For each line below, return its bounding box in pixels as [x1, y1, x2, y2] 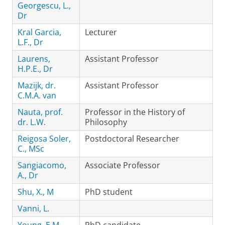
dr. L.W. [18, 117, 46, 128]
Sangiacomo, [18, 160, 66, 171]
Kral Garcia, [18, 27, 61, 38]
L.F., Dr [18, 37, 43, 48]
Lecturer [85, 27, 117, 38]
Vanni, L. [18, 203, 49, 214]
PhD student [85, 186, 133, 197]
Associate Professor [85, 160, 160, 171]
